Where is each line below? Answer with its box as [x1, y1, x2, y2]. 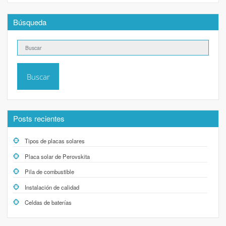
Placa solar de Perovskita [24, 152, 90, 160]
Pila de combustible [24, 167, 74, 176]
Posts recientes [13, 113, 65, 124]
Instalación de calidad [24, 183, 79, 191]
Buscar [26, 71, 50, 82]
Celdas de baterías [24, 198, 72, 207]
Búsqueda [13, 16, 47, 27]
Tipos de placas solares [24, 137, 85, 145]
